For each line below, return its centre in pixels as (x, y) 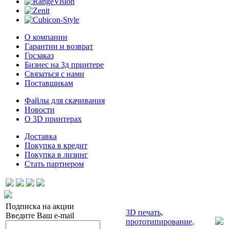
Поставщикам (49, 83)
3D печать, (144, 213)
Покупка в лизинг (56, 155)
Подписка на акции (40, 207)
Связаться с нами (54, 74)
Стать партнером (54, 164)
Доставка (41, 136)
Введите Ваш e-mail (40, 216)
